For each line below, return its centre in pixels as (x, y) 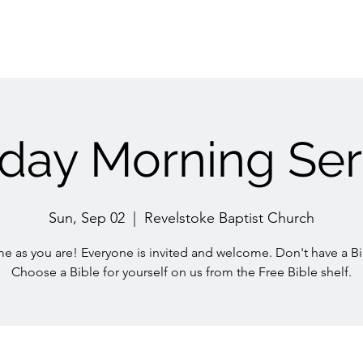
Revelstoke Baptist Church (229, 218)
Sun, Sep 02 (87, 218)
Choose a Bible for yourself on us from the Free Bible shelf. (181, 272)
